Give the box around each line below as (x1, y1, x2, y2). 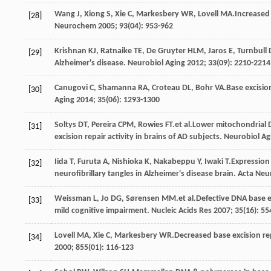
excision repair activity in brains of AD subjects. (54, 132, 224, 142)
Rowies (138, 120, 163, 129)
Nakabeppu (154, 157, 195, 166)
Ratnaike (100, 46, 132, 56)
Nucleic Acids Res (151, 206, 212, 215)
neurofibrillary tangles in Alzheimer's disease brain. (54, 169, 238, 178)
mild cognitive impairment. (54, 206, 151, 215)
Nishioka (112, 157, 143, 166)
